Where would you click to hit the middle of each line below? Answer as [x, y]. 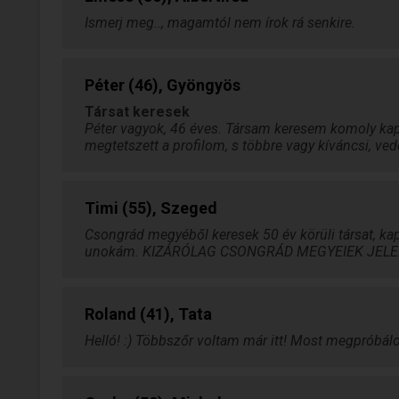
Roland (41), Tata [148, 314]
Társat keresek [137, 112]
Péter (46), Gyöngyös [163, 85]
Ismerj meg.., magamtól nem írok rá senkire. [220, 23]
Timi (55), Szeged [151, 208]
